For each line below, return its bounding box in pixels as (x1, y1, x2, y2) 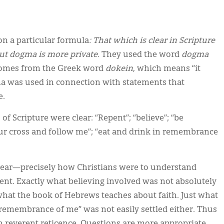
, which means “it (133, 65, 200, 73)
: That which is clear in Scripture (89, 37, 215, 45)
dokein (105, 65, 133, 73)
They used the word (99, 51, 181, 59)
